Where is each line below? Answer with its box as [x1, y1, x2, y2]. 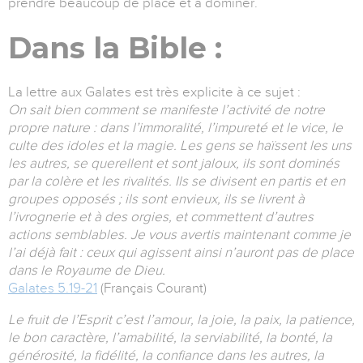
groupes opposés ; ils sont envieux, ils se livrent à [8, 191, 305, 207]
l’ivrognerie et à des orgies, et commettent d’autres [8, 209, 314, 225]
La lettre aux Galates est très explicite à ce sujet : [8, 84, 301, 100]
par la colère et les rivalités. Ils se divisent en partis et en [8, 173, 345, 190]
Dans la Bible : [8, 30, 222, 66]
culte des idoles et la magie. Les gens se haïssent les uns [8, 138, 352, 154]
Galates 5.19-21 [8, 280, 97, 297]
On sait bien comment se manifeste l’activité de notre [8, 102, 325, 118]
